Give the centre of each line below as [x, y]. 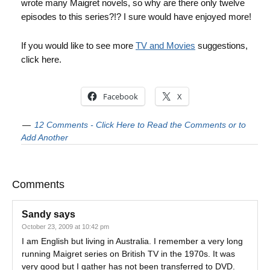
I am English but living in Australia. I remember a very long [132, 241]
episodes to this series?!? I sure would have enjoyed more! [136, 17]
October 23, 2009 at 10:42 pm [65, 227]
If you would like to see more [78, 46]
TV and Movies [165, 46]
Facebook [120, 96]
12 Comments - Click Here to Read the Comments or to [140, 125]
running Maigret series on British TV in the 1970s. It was [128, 254]
